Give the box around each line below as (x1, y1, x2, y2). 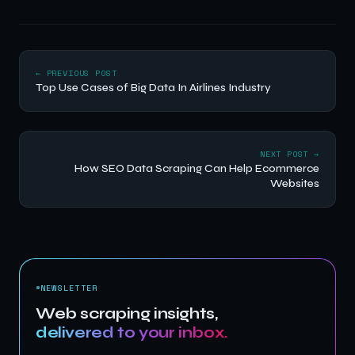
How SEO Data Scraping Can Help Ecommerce (74, 161, 319, 175)
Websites (270, 176, 319, 190)
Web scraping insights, (36, 303, 218, 323)
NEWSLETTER (40, 281, 98, 294)
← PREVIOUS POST (36, 66, 117, 79)
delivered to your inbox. (36, 323, 228, 342)
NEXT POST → (259, 147, 319, 160)
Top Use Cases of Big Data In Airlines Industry (36, 80, 271, 94)
